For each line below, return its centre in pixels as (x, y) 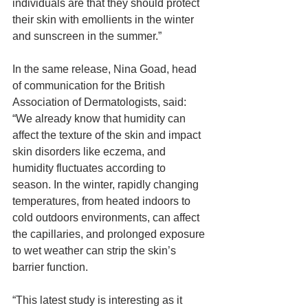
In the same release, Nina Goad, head (106, 69)
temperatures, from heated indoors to (103, 201)
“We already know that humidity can (100, 119)
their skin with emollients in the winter (104, 20)
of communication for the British (90, 86)
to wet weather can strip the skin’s (96, 251)
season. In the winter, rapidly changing (107, 185)
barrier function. (50, 267)
